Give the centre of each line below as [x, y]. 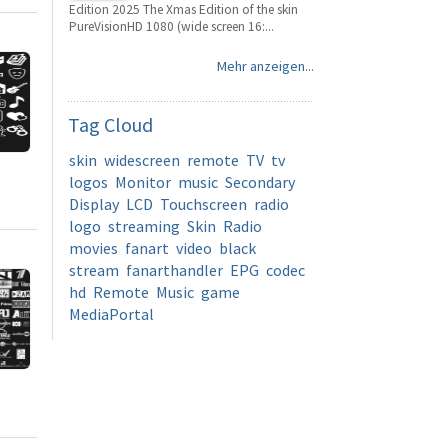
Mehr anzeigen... [265, 66]
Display [94, 204]
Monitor [143, 182]
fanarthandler [174, 270]
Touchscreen [203, 204]
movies [93, 248]
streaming [144, 226]
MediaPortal [111, 314]
